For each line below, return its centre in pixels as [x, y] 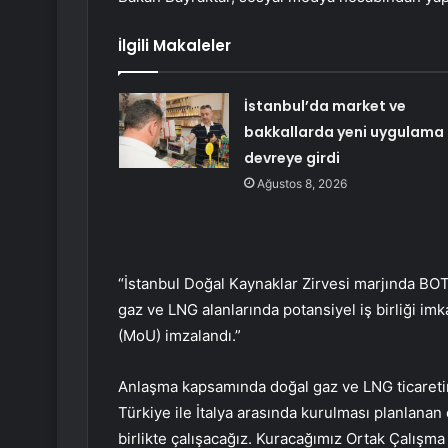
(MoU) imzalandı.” [179, 336]
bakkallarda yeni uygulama [343, 132]
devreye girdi [291, 158]
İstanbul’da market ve [324, 106]
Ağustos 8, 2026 [301, 184]
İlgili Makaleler [174, 46]
